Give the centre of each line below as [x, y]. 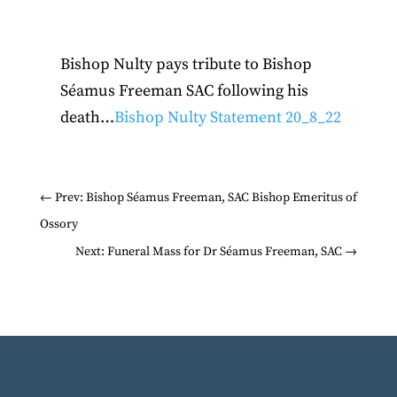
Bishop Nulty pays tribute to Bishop [186, 64]
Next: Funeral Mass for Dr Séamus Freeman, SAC [209, 252]
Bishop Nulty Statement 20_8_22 [227, 117]
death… [87, 117]
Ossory [58, 224]
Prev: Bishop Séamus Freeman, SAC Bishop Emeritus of [206, 198]
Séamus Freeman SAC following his [184, 91]
